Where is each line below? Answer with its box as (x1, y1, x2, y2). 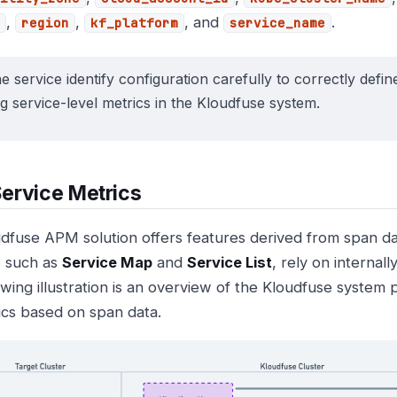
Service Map (62, 253, 152, 272)
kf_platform (90, 15, 178, 31)
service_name (230, 15, 325, 31)
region (21, 15, 69, 31)
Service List (187, 253, 272, 272)
